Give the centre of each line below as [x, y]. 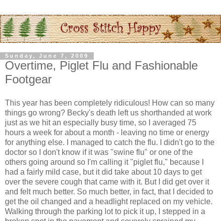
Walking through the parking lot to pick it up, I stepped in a [105, 212]
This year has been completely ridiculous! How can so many [110, 103]
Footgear [28, 79]
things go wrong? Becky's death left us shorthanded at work [108, 113]
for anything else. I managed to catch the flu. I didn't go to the [110, 143]
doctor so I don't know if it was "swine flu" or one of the [99, 152]
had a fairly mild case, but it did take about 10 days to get [103, 172]
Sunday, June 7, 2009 [47, 56]
